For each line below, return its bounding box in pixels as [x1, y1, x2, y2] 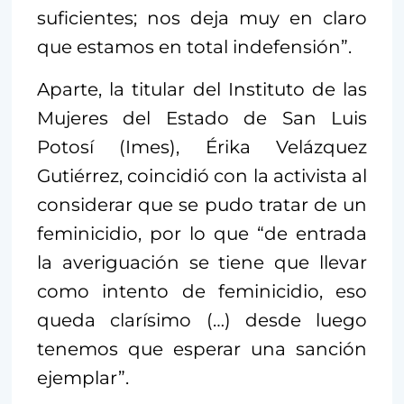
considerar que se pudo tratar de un [37, 193, 367, 216]
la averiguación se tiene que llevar [37, 251, 367, 273]
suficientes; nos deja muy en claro [37, 6, 367, 29]
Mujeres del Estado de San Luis [37, 106, 367, 129]
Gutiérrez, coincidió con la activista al [37, 164, 367, 187]
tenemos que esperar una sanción [37, 337, 367, 360]
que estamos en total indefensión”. [37, 35, 352, 58]
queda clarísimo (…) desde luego [37, 308, 367, 331]
